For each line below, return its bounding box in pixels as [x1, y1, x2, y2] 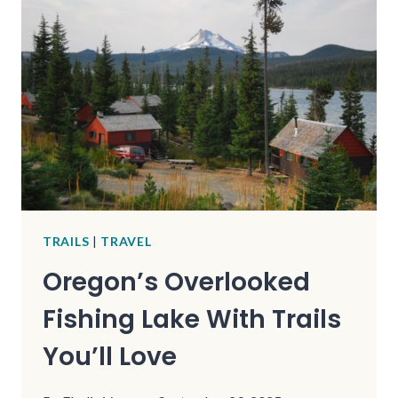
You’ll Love [43, 338, 177, 374]
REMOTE [131, 45, 195, 63]
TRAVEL [100, 233, 152, 249]
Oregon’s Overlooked [43, 264, 310, 299]
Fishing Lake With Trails [43, 301, 341, 337]
